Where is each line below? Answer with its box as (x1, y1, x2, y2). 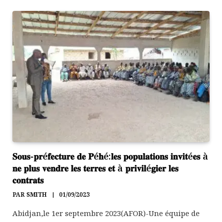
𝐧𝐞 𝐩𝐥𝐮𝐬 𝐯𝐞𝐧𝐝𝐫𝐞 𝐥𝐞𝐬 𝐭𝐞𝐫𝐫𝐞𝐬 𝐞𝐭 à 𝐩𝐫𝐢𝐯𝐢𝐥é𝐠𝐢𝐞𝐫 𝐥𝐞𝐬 (12, 162, 178, 174)
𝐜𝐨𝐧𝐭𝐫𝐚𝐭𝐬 (12, 173, 44, 186)
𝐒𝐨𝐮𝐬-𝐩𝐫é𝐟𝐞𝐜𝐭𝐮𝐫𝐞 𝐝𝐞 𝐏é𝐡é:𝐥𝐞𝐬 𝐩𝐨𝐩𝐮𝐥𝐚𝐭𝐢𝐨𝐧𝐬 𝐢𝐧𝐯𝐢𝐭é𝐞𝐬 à (12, 150, 208, 162)
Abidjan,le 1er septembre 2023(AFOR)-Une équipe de (12, 208, 200, 218)
